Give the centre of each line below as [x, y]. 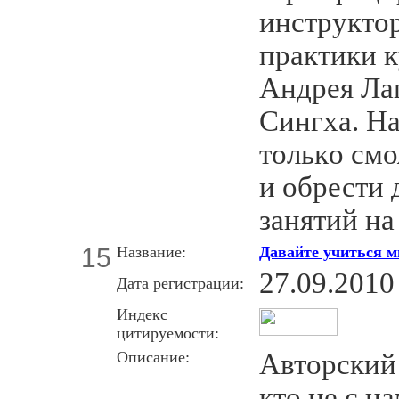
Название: [151, 252]
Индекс [142, 314]
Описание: [153, 357]
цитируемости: [168, 333]
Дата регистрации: [180, 283]
